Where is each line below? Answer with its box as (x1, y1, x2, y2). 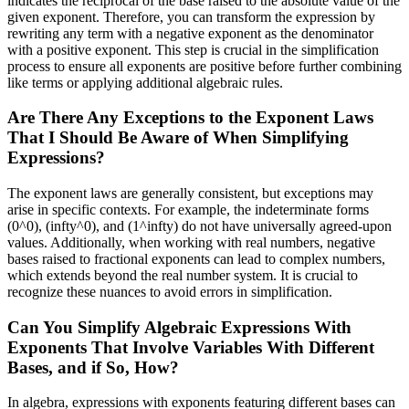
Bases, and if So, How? (7, 357, 179, 377)
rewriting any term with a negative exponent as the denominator (7, 25, 373, 41)
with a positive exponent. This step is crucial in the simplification (7, 41, 379, 58)
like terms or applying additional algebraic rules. (7, 74, 283, 90)
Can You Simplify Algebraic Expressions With (7, 317, 351, 337)
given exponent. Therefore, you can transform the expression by (7, 8, 375, 25)
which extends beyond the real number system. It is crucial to (7, 267, 358, 283)
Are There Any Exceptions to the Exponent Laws (7, 108, 373, 128)
